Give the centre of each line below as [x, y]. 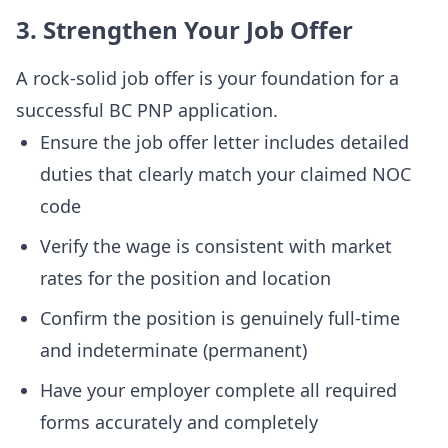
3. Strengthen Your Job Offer [184, 29]
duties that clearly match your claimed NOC [225, 174]
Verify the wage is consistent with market [216, 246]
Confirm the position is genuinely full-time [220, 318]
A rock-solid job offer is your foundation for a [207, 78]
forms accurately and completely [179, 422]
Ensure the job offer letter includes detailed [224, 142]
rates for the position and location [185, 278]
